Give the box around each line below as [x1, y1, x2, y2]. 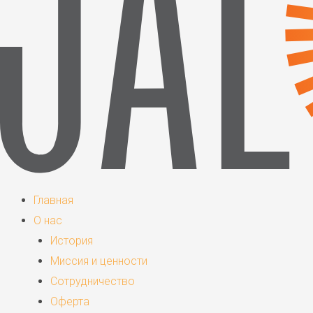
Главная [34, 193, 73, 207]
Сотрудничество [50, 274, 135, 288]
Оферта [50, 294, 89, 308]
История [50, 233, 93, 247]
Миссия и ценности [50, 254, 147, 268]
